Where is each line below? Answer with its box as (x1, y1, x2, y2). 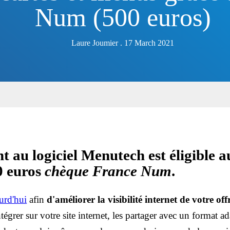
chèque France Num (45, 163, 172, 180)
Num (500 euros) (34, 3, 211, 32)
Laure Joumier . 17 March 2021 (71, 39, 174, 48)
